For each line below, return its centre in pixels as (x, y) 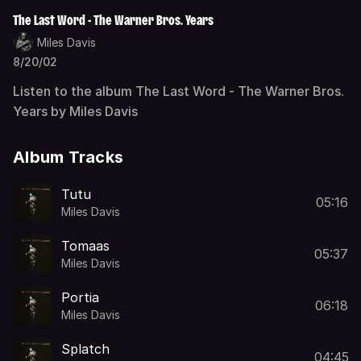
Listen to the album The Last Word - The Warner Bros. (178, 91)
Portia (80, 297)
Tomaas (85, 245)
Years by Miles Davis (75, 111)
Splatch (85, 349)
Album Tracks (68, 157)
